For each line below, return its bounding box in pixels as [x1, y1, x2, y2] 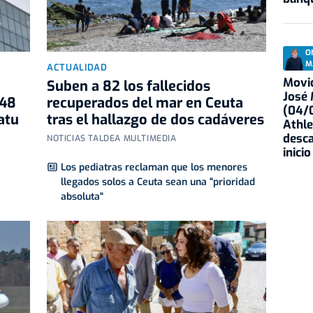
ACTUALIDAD [47, 61, 108, 74]
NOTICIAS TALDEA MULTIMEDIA [47, 133, 177, 145]
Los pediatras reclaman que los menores [61, 161, 247, 175]
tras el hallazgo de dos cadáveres [47, 110, 264, 130]
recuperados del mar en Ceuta [47, 94, 243, 113]
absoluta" [61, 190, 103, 204]
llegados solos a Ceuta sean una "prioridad [61, 175, 255, 189]
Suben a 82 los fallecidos [47, 77, 210, 96]
